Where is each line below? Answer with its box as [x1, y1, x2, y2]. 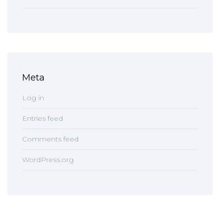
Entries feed [22, 114, 63, 123]
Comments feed [22, 135, 79, 143]
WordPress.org [22, 155, 74, 164]
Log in [22, 93, 44, 102]
